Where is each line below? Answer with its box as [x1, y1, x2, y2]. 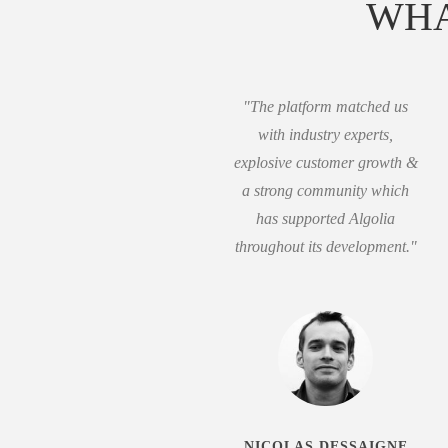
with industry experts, [258, 126, 394, 143]
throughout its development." [234, 238, 417, 255]
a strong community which [242, 182, 410, 199]
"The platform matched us [243, 98, 409, 115]
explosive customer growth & [233, 154, 418, 171]
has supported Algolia [256, 210, 396, 227]
